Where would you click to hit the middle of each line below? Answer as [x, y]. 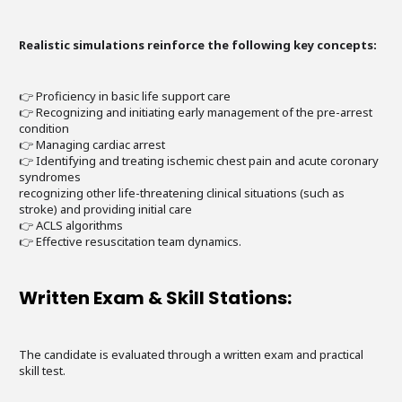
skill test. [42, 371]
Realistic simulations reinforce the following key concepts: [198, 45]
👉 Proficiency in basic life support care [125, 96]
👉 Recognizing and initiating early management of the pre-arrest [196, 112]
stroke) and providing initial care [105, 209]
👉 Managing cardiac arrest [92, 144]
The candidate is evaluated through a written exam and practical [191, 354]
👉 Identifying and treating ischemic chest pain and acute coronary [199, 161]
